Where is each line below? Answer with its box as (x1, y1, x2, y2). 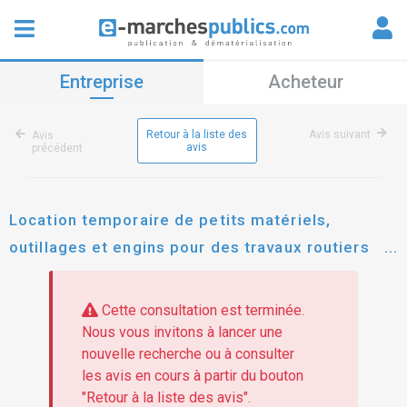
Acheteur (267, 71, 343, 93)
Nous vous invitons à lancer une (81, 323, 283, 342)
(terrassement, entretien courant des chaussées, (9, 265, 397, 283)
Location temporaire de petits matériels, (9, 211, 332, 229)
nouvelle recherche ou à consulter (81, 345, 294, 363)
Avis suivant (309, 128, 371, 141)
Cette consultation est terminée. (97, 302, 304, 320)
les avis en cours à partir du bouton (81, 367, 303, 385)
